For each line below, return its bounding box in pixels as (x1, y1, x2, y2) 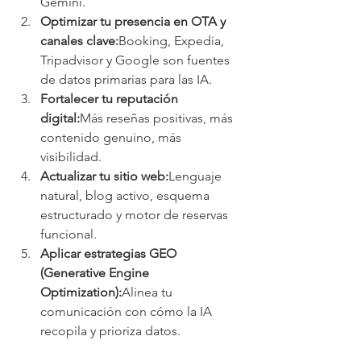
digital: (40, 110, 80, 126)
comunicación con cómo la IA (40, 303, 215, 319)
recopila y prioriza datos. (40, 322, 180, 338)
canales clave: (40, 32, 118, 48)
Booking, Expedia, (118, 32, 227, 48)
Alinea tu (122, 284, 176, 300)
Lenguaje (168, 168, 225, 184)
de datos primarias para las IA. (40, 71, 212, 87)
